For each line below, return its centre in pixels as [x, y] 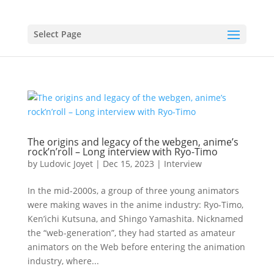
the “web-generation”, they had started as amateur [131, 233]
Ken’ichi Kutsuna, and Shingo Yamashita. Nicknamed [135, 219]
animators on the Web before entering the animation [136, 247]
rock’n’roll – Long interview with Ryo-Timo [122, 152]
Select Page [57, 34]
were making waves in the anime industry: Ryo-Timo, [135, 205]
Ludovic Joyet [66, 164]
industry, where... [63, 261]
